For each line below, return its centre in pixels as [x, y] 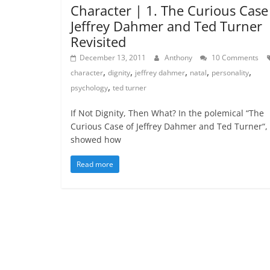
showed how [96, 140]
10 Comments [234, 58]
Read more [95, 165]
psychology [89, 88]
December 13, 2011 [113, 58]
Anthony [179, 58]
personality [230, 73]
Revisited [98, 42]
